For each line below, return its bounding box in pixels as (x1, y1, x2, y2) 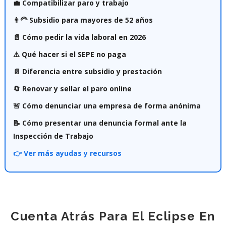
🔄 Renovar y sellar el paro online (13, 83, 132, 93)
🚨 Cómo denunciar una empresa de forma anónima (13, 100, 201, 110)
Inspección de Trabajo (13, 131, 93, 141)
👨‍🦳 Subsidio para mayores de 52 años (13, 15, 153, 25)
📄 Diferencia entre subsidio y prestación (13, 66, 162, 76)
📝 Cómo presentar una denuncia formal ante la (13, 118, 187, 128)
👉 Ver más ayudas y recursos (13, 148, 122, 158)
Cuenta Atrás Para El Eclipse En (11, 208, 215, 223)
